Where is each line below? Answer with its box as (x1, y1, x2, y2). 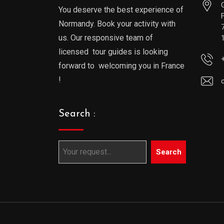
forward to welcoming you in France (58, 60, 184, 70)
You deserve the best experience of (58, 4, 183, 14)
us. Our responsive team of (58, 32, 153, 42)
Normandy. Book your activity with (58, 18, 175, 28)
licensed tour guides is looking (58, 46, 168, 56)
